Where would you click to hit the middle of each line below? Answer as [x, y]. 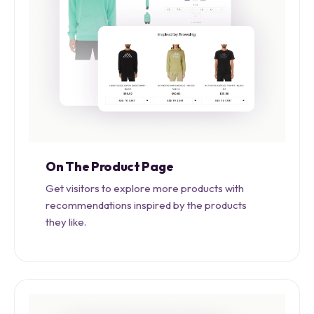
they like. [66, 222]
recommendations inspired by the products [146, 205]
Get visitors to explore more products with [145, 189]
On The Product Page [110, 167]
